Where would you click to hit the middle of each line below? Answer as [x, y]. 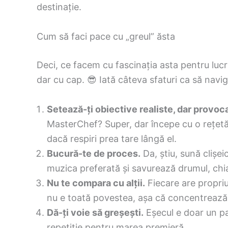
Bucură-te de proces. [94, 153]
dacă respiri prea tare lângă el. [112, 138]
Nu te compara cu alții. [96, 183]
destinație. [59, 7]
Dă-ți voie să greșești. [95, 212]
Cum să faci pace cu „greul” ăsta [106, 37]
